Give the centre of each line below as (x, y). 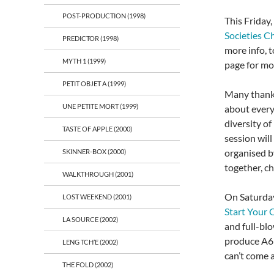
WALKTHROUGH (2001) (98, 174)
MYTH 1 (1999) (84, 61)
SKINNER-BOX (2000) (94, 151)
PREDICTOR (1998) (91, 38)
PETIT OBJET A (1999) (94, 83)
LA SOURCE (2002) (90, 219)
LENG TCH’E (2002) (90, 242)
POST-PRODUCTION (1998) (104, 16)
